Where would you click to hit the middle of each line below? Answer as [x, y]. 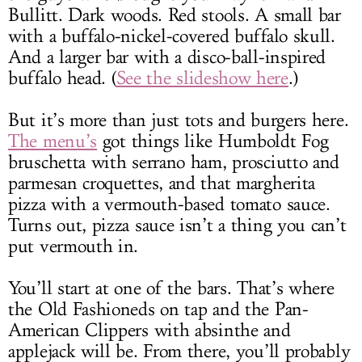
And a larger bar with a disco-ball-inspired [167, 58]
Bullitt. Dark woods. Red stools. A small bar [175, 16]
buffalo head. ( [62, 79]
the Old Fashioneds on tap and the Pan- [158, 310]
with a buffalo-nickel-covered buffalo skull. [172, 37]
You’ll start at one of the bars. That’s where [171, 289]
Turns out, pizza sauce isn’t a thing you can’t [177, 226]
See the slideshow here [202, 79]
